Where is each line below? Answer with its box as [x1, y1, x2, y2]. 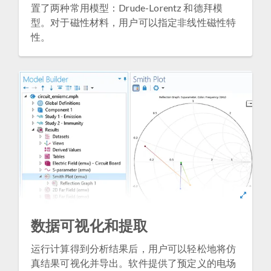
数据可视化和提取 [31, 215, 148, 236]
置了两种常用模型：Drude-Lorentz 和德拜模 [31, 1, 223, 13]
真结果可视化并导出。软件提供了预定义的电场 [31, 257, 237, 269]
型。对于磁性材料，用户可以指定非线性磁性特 [31, 16, 237, 28]
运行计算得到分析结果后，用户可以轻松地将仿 [31, 243, 237, 255]
